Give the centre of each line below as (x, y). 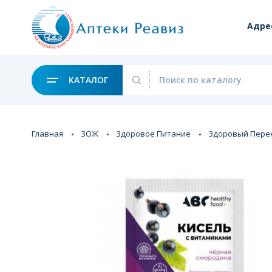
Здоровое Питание (153, 133)
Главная (47, 133)
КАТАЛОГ (87, 80)
